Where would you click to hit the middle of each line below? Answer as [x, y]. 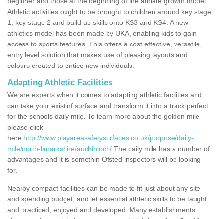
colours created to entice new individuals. [72, 65]
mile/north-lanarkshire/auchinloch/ [60, 148]
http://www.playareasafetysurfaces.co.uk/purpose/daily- [109, 138]
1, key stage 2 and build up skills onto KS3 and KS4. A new [98, 22]
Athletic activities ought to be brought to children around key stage [109, 11]
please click [25, 127]
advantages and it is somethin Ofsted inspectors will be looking [104, 159]
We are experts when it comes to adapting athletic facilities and [105, 95]
